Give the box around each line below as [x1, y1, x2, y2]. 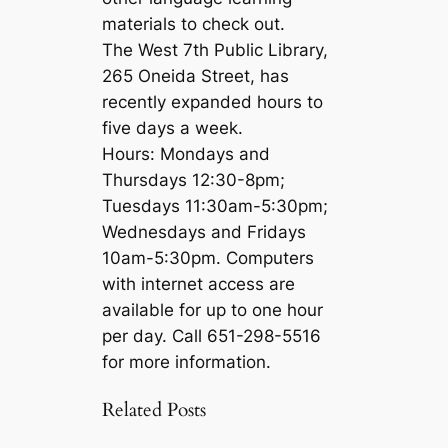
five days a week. [102, 118, 244, 139]
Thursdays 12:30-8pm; [102, 170, 286, 191]
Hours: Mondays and [102, 144, 271, 165]
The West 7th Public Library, [102, 40, 329, 61]
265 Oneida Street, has [102, 66, 290, 87]
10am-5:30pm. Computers [102, 248, 315, 269]
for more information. [102, 352, 277, 373]
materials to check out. [102, 14, 296, 35]
